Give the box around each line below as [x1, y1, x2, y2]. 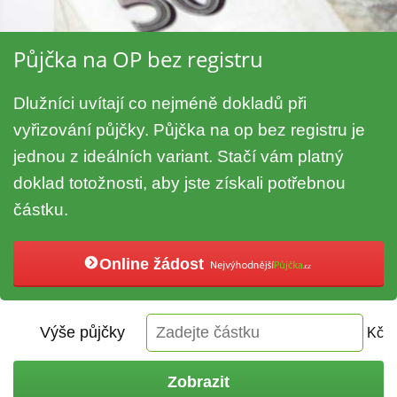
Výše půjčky [40, 323, 125, 342]
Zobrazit [167, 373, 230, 392]
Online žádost [98, 255, 208, 274]
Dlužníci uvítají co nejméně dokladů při [13, 94, 307, 113]
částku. [13, 200, 68, 220]
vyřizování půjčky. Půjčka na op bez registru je [13, 121, 365, 140]
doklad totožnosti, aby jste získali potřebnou [13, 174, 346, 193]
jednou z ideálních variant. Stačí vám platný [13, 147, 344, 167]
